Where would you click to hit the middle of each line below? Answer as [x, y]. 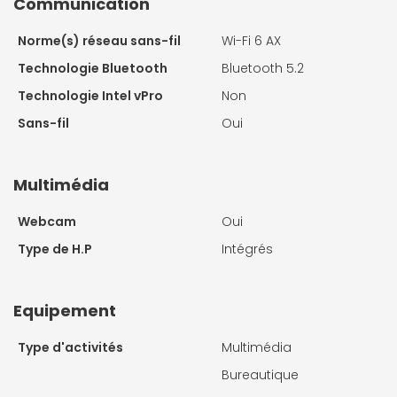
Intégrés [247, 249]
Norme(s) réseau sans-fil [99, 41]
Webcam [47, 222]
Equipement [65, 311]
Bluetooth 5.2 [263, 69]
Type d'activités [70, 348]
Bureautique [260, 375]
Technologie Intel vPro [90, 96]
